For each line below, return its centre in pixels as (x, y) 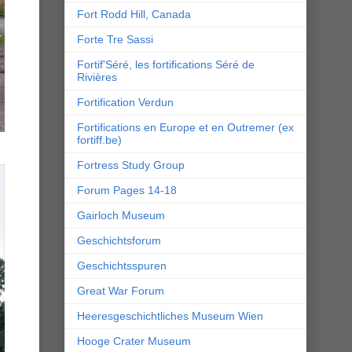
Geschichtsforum (119, 241)
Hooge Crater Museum (134, 341)
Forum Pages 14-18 (127, 191)
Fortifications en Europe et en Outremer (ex (185, 128)
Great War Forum (121, 291)
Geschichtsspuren (122, 266)
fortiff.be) (99, 140)
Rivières (97, 77)
